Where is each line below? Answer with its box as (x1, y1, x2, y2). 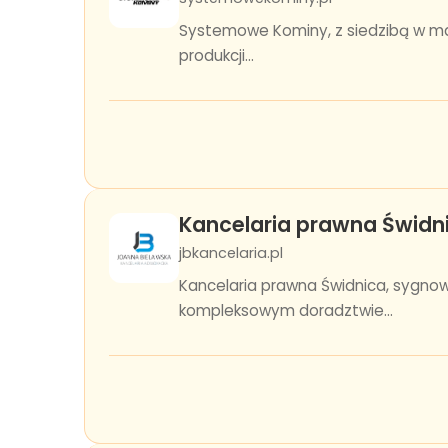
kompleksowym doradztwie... (179, 300, 393, 321)
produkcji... (179, 45, 254, 66)
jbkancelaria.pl (179, 243, 283, 263)
